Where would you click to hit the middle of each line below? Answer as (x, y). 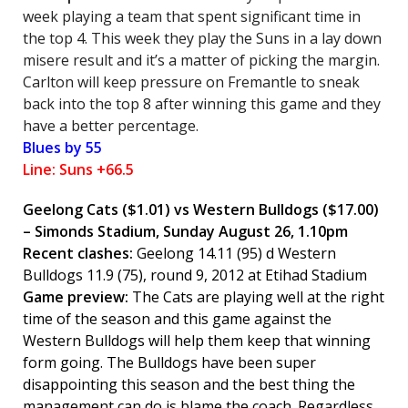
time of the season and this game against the (177, 319)
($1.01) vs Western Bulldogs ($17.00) (249, 209)
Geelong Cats (71, 209)
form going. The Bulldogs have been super (169, 362)
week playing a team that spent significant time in (192, 16)
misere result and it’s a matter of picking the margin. (201, 60)
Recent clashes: (80, 253)
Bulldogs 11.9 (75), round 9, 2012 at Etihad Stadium (195, 275)
